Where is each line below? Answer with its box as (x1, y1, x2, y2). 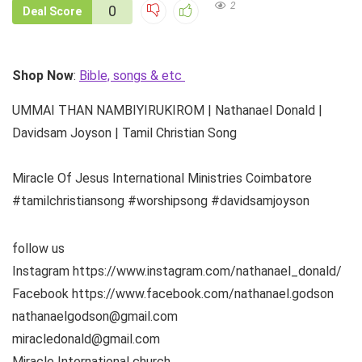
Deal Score (23, 4, 82, 18)
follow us (12, 240, 65, 256)
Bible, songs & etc (79, 67, 185, 83)
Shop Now (12, 67, 74, 83)
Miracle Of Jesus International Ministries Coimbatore (12, 170, 312, 186)
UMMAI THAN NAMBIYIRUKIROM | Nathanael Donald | (12, 102, 322, 118)
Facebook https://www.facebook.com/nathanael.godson (12, 285, 334, 301)
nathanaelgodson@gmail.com (12, 308, 178, 324)
